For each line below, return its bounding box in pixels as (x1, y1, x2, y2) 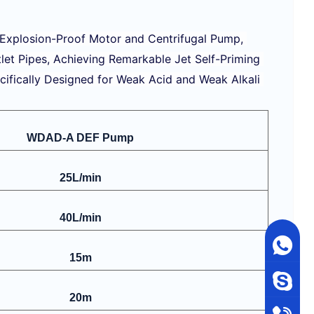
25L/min (59, 171, 102, 184)
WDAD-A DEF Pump (27, 131, 134, 144)
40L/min (59, 211, 102, 224)
